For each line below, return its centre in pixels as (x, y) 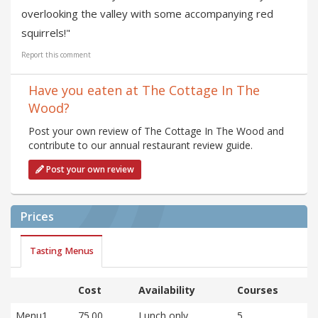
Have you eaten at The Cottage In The (144, 90)
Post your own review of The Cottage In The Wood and (156, 131)
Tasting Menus (61, 251)
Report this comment (56, 54)
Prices (37, 216)
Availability (167, 290)
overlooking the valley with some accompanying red (147, 13)
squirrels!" (46, 32)
